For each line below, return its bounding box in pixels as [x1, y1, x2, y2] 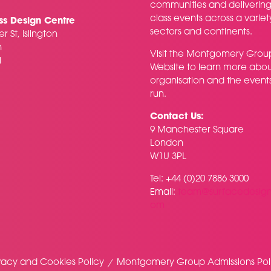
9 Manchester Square [150, 126, 246, 135]
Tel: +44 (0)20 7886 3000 [150, 175, 251, 184]
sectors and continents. [150, 28, 252, 38]
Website [150, 64, 184, 73]
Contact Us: [150, 113, 204, 122]
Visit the [150, 50, 186, 60]
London [150, 139, 183, 149]
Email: [150, 188, 178, 198]
